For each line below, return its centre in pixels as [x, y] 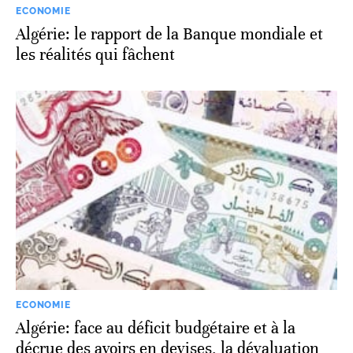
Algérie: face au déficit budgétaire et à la [156, 328]
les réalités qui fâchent [95, 54]
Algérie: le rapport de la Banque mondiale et [169, 34]
